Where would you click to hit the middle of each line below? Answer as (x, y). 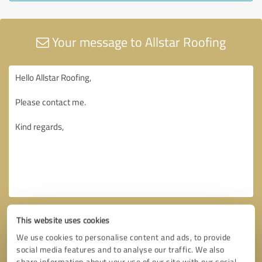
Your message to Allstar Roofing (137, 42)
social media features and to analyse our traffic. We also (120, 249)
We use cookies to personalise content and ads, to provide (124, 237)
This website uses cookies (63, 220)
